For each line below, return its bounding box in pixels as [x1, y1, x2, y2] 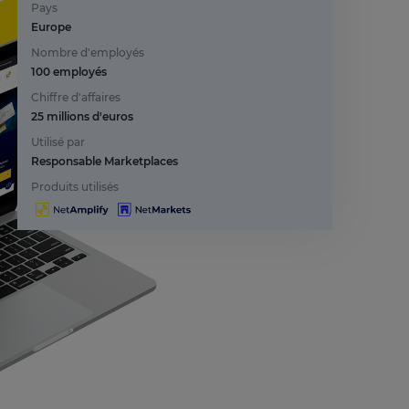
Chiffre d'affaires [31, 89, 121, 104]
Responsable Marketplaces [31, 153, 179, 168]
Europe [31, 19, 72, 34]
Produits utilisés [31, 179, 120, 194]
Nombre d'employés [31, 45, 145, 59]
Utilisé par [31, 134, 86, 149]
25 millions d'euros [31, 109, 134, 123]
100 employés [31, 64, 108, 79]
